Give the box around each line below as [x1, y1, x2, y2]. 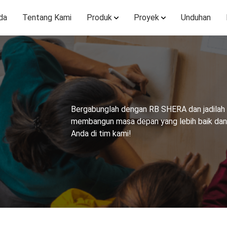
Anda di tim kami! [70, 129, 131, 138]
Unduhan [181, 13, 211, 22]
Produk [87, 13, 112, 22]
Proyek [134, 13, 159, 22]
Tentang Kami [22, 13, 71, 22]
